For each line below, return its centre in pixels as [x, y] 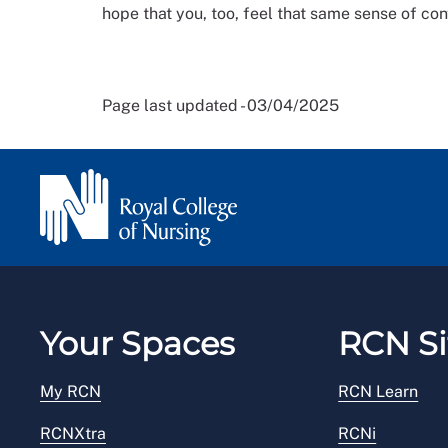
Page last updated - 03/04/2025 [220, 106]
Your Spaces [137, 344]
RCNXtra [73, 434]
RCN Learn [378, 392]
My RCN [70, 392]
